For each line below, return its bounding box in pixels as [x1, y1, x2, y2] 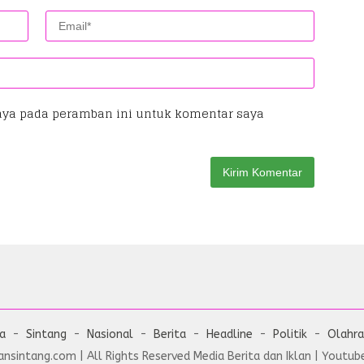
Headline [206, 327, 253, 341]
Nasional [87, 327, 133, 341]
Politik [273, 327, 307, 341]
